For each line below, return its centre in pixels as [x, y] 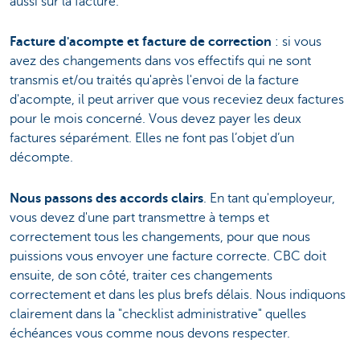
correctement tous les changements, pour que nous [160, 237]
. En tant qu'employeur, [269, 198]
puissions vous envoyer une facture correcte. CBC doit [168, 256]
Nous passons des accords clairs [106, 198]
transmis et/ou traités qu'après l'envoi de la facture [154, 81]
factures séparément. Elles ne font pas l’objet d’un [152, 139]
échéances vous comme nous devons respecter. [150, 333]
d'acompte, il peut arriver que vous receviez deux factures [177, 100]
